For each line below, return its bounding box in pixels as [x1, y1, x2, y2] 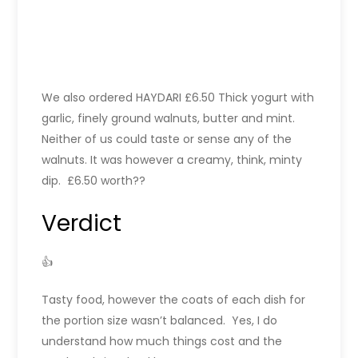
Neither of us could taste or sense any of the [42, 131, 292, 148]
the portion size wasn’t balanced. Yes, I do [42, 312, 278, 329]
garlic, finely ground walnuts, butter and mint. [42, 110, 299, 127]
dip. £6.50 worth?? [42, 173, 146, 189]
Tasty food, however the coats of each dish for [42, 292, 306, 308]
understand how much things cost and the [42, 333, 283, 350]
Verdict [42, 208, 122, 240]
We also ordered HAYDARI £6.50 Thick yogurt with [42, 89, 315, 106]
